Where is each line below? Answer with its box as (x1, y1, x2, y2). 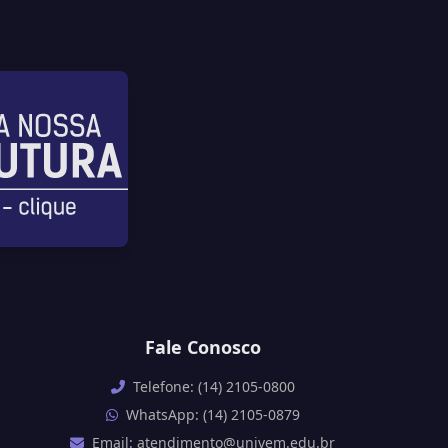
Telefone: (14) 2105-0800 (132, 377, 295, 397)
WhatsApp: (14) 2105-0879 (125, 405, 300, 425)
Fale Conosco (144, 335, 261, 360)
